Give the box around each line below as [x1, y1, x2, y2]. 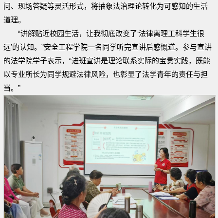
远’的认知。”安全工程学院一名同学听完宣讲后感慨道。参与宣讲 [3, 42, 212, 51]
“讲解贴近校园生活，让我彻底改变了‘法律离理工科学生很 [18, 29, 204, 37]
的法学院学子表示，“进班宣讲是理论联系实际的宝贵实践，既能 [3, 56, 210, 65]
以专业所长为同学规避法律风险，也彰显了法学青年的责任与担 [3, 70, 208, 78]
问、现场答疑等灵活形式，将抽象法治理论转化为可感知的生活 [3, 1, 208, 10]
